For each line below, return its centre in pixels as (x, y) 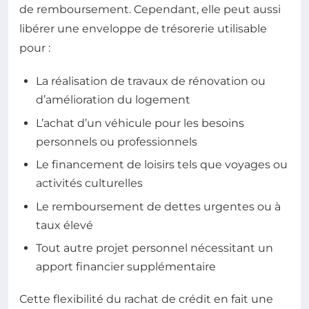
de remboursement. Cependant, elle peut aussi (150, 10)
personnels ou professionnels (117, 141)
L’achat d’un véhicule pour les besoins (140, 123)
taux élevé (64, 225)
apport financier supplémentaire (126, 267)
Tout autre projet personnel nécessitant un (154, 248)
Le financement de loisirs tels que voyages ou (162, 165)
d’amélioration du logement (113, 100)
